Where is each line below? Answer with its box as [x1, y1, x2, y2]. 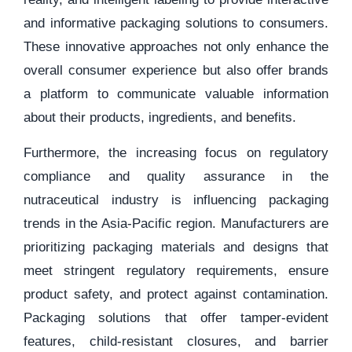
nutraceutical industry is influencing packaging [24, 192, 328, 207]
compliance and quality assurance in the [24, 169, 328, 184]
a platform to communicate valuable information [24, 86, 328, 101]
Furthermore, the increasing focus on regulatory [24, 145, 328, 160]
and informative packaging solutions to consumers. [24, 16, 328, 31]
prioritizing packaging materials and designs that [24, 240, 328, 255]
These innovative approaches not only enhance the [24, 39, 328, 54]
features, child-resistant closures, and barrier [24, 334, 328, 349]
